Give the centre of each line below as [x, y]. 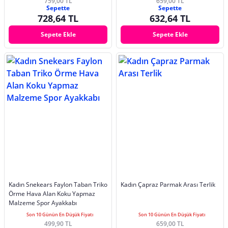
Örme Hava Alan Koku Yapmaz [52, 193]
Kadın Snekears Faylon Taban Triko [51, 184]
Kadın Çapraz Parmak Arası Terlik [168, 184]
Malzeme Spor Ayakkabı [43, 203]
